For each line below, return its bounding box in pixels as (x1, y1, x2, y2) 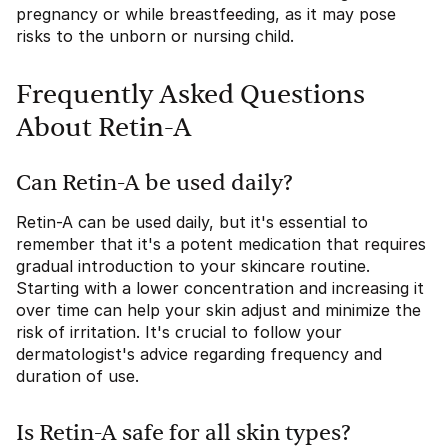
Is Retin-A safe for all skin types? (16, 422, 351, 444)
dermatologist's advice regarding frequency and (16, 344, 382, 364)
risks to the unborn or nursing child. (16, 26, 294, 46)
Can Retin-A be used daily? (16, 172, 293, 194)
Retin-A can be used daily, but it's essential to (16, 212, 368, 232)
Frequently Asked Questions (16, 82, 365, 108)
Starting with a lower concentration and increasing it (16, 278, 424, 298)
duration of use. (16, 366, 139, 386)
